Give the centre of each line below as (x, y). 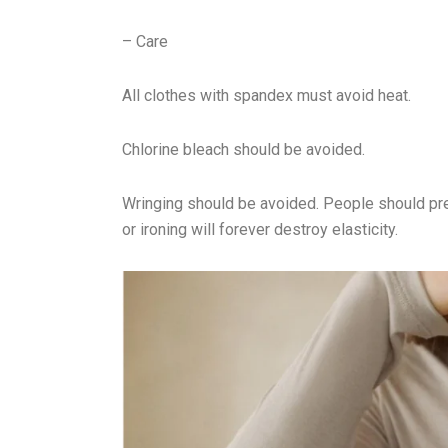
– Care (145, 41)
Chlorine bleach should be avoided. (243, 149)
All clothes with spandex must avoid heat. (266, 95)
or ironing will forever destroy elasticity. (260, 229)
